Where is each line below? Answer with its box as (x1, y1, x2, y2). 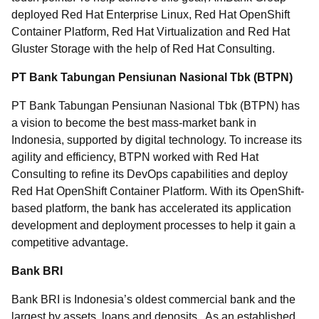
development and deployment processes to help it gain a (11, 219, 298, 231)
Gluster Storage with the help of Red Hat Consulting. (11, 43, 275, 55)
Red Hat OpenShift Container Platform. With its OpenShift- (11, 185, 304, 197)
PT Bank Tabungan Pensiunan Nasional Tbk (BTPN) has (11, 100, 300, 112)
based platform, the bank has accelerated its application (11, 202, 291, 214)
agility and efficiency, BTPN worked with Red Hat (11, 151, 258, 163)
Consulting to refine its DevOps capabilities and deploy (11, 168, 288, 180)
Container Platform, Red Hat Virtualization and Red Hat (11, 26, 290, 38)
